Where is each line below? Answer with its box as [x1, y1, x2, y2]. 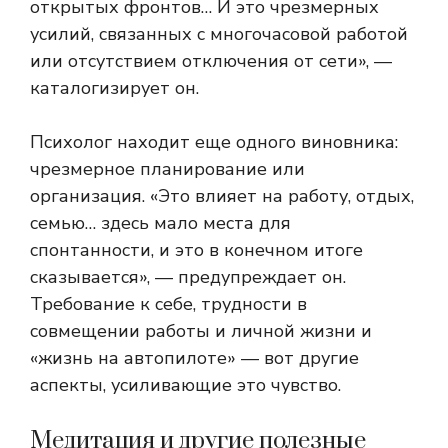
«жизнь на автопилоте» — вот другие [30, 346, 359, 371]
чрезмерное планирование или [30, 157, 305, 182]
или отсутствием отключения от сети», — [30, 49, 392, 74]
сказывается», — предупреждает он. [30, 265, 346, 290]
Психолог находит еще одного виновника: [30, 130, 398, 155]
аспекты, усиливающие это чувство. [30, 373, 341, 398]
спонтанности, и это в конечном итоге [30, 238, 363, 263]
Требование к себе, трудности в [30, 292, 307, 317]
